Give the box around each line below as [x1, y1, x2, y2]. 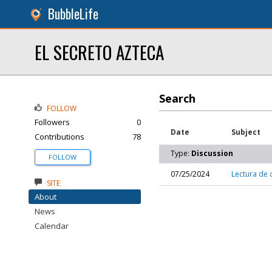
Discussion [191, 148, 233, 158]
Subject [231, 127, 260, 137]
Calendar [35, 220, 69, 231]
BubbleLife [48, 4, 98, 23]
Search [159, 91, 195, 106]
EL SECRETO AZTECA [35, 39, 164, 65]
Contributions [35, 131, 84, 142]
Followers [35, 117, 70, 127]
